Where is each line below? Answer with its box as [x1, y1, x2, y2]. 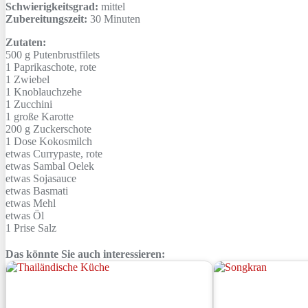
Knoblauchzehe [11, 85, 82, 98]
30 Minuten [90, 12, 140, 25]
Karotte [38, 110, 74, 122]
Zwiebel [11, 73, 49, 85]
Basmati [30, 184, 68, 197]
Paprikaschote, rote [11, 60, 96, 73]
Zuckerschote [30, 122, 91, 135]
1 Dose [5, 135, 36, 147]
